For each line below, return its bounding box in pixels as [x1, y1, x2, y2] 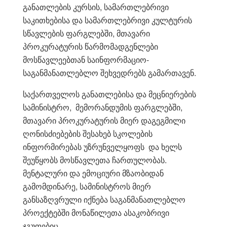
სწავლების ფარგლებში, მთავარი [23, 27, 150, 39]
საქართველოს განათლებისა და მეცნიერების [23, 88, 196, 100]
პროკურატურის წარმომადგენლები [23, 40, 158, 52]
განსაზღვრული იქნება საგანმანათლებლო [23, 193, 185, 205]
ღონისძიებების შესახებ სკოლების [23, 127, 153, 139]
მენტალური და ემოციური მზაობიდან [23, 167, 164, 179]
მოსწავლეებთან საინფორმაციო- [23, 53, 149, 65]
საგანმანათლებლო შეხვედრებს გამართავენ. [23, 66, 196, 79]
